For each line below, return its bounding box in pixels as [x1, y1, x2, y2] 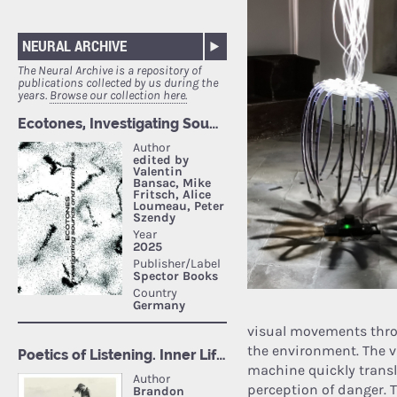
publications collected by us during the [18, 75, 218, 91]
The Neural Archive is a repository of [18, 63, 201, 79]
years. [18, 88, 50, 104]
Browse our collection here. [50, 88, 187, 104]
